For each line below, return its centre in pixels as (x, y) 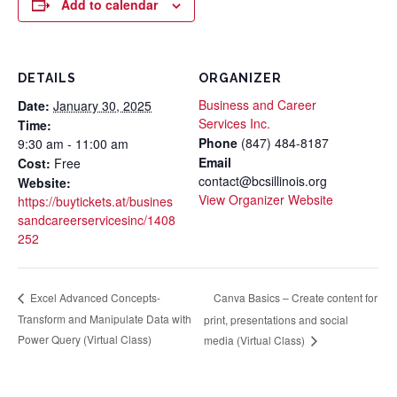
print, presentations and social (276, 319)
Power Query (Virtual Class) (85, 339)
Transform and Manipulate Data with (105, 319)
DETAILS (47, 78)
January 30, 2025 (102, 106)
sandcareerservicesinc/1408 (97, 220)
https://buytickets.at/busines (95, 202)
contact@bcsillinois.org (263, 181)
